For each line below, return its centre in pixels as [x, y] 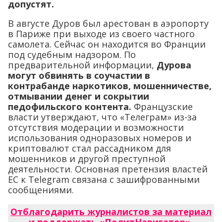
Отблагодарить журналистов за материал [111, 212]
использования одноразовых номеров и [100, 138]
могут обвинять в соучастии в [79, 76]
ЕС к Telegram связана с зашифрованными [104, 180]
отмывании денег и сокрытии [79, 96]
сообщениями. [41, 190]
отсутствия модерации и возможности [96, 128]
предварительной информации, [82, 65]
